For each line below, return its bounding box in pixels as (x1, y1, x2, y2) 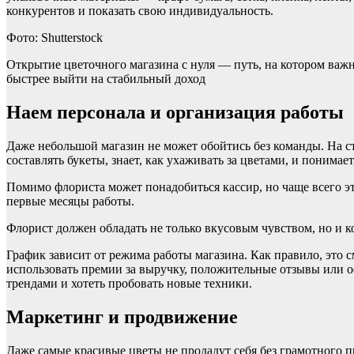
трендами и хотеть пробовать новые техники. (6, 277, 252, 291)
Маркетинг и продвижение (6, 307, 238, 327)
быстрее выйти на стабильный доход (6, 72, 205, 86)
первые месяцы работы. (6, 194, 134, 209)
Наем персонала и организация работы (6, 102, 344, 123)
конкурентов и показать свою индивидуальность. (6, 4, 273, 18)
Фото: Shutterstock (6, 31, 103, 45)
